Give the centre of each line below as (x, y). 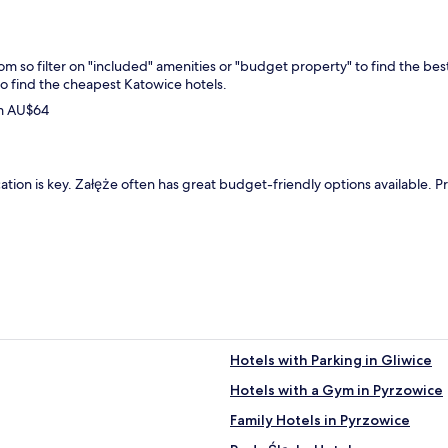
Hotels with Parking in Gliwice (331, 359)
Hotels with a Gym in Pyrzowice (336, 389)
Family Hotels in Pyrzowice (320, 419)
